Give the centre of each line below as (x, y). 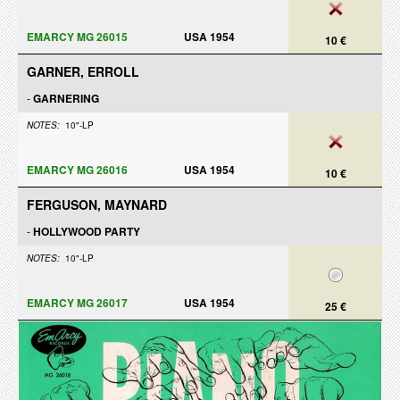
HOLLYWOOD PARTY (87, 231)
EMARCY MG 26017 (77, 303)
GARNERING (66, 98)
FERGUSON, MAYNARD (97, 204)
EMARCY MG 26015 (77, 37)
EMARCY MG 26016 (77, 170)
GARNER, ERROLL (83, 71)
